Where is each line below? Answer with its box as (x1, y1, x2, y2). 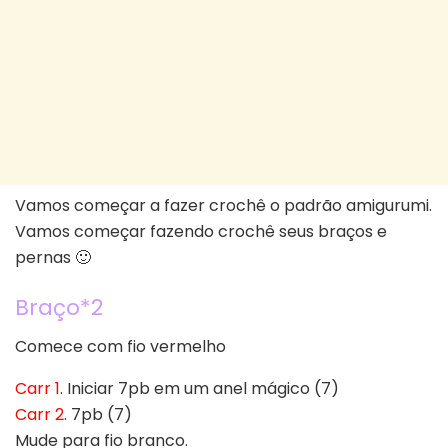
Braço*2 (15, 291, 103, 323)
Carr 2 (15, 402, 64, 426)
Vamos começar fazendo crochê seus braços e (15, 220, 387, 244)
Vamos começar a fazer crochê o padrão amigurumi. (15, 194, 432, 218)
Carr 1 (15, 376, 60, 400)
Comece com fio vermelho (15, 334, 226, 358)
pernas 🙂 (15, 246, 91, 270)
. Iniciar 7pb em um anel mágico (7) (60, 376, 339, 400)
